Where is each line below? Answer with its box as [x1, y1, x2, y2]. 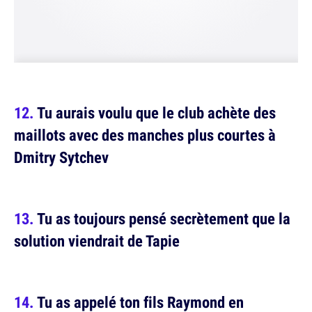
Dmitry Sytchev [14, 146, 109, 169]
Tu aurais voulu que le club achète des [37, 102, 276, 124]
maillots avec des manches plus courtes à [14, 124, 276, 146]
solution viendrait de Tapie [14, 230, 180, 252]
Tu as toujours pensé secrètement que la [37, 208, 290, 230]
